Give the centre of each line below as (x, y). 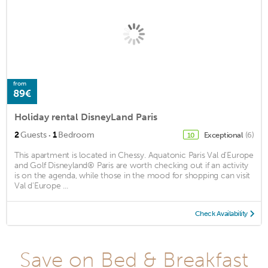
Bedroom (76, 135)
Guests (33, 135)
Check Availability (221, 213)
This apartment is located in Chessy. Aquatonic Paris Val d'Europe (134, 155)
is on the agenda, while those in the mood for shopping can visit (133, 175)
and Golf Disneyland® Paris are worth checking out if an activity (132, 165)
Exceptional (224, 135)
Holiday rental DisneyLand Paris (86, 117)
